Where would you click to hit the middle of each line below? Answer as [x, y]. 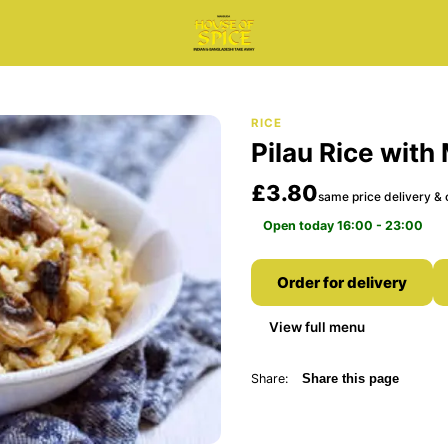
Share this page [350, 379]
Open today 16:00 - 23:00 [342, 225]
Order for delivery [341, 282]
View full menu [316, 327]
